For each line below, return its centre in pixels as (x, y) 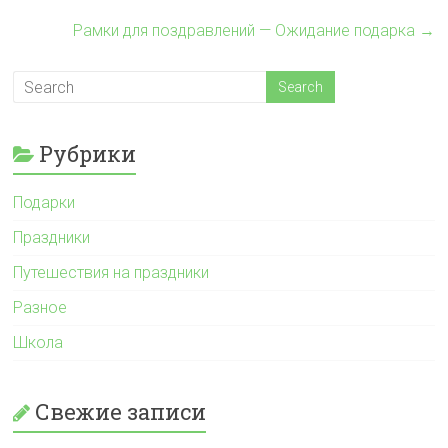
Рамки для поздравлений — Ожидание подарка (245, 30)
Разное (40, 307)
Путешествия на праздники (111, 272)
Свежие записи (121, 411)
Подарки (44, 202)
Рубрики (88, 153)
